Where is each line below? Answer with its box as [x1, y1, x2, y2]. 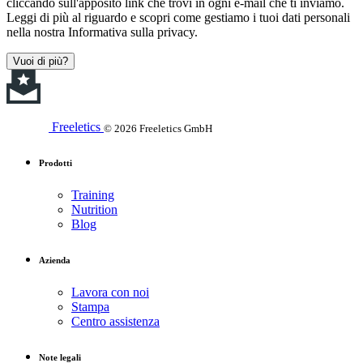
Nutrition [71, 203, 117, 217]
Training [71, 188, 114, 203]
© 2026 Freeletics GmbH [104, 122, 212, 135]
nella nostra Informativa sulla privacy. [6, 24, 198, 39]
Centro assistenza [71, 314, 160, 328]
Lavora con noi [71, 284, 149, 299]
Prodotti [39, 158, 72, 169]
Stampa [71, 299, 109, 314]
